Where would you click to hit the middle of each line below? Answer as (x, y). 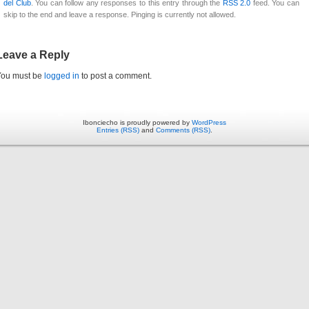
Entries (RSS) (118, 130)
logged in (62, 76)
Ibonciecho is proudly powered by (137, 123)
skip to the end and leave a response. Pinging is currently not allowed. (120, 15)
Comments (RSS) (183, 130)
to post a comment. (116, 76)
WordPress (209, 123)
